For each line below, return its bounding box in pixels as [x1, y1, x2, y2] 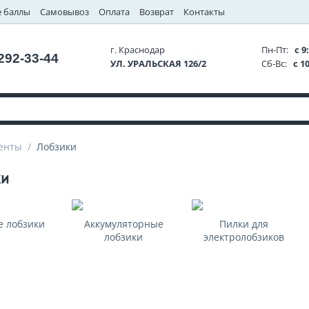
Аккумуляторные [83, 217, 163, 230]
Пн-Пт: [261, 43, 291, 56]
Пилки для [219, 217, 268, 230]
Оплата [99, 6, 130, 18]
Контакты [183, 6, 226, 18]
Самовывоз [40, 6, 90, 18]
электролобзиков [203, 230, 284, 243]
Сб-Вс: [261, 57, 290, 70]
